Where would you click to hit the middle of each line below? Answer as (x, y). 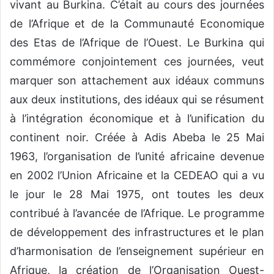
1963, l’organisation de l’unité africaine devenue (137, 157)
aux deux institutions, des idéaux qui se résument (137, 100)
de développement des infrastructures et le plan (137, 232)
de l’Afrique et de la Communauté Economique (137, 24)
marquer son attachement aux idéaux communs (137, 81)
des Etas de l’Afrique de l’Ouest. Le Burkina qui (137, 43)
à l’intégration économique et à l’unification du (137, 119)
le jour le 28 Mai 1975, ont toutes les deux (137, 194)
